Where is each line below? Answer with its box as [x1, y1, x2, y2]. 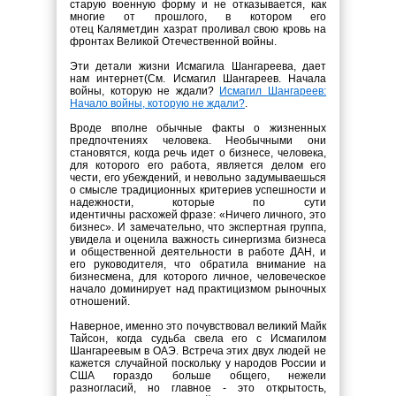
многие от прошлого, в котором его [70, 11, 326, 23]
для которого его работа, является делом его [70, 159, 326, 171]
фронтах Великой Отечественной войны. [70, 35, 277, 48]
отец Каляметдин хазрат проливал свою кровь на [70, 23, 326, 35]
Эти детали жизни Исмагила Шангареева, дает [70, 60, 326, 72]
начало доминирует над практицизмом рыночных [70, 283, 326, 295]
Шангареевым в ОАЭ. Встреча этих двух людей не [70, 345, 326, 357]
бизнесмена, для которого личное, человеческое [70, 270, 326, 283]
